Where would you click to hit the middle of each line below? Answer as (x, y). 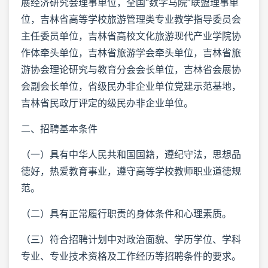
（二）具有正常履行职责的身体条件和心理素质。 (126, 213)
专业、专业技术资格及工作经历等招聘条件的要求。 (131, 256)
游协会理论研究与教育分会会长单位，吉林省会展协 (131, 69)
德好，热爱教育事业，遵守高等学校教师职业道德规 (131, 171)
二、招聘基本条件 (59, 128)
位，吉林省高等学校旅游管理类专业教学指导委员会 (131, 19)
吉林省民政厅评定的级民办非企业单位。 (107, 103)
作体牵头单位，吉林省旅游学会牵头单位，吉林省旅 (131, 52)
